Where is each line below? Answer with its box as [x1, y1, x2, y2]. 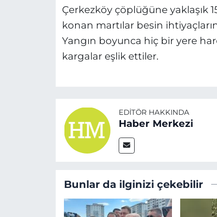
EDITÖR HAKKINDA [118, 108, 189, 117]
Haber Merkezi [118, 118, 193, 130]
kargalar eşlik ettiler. [62, 50, 158, 62]
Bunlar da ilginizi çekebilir [63, 178, 203, 191]
